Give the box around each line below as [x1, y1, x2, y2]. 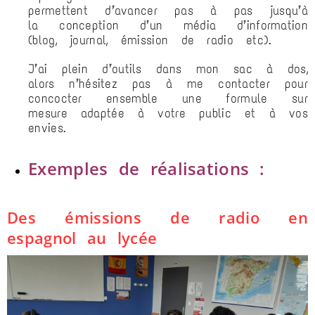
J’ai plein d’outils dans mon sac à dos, [28, 61, 308, 77]
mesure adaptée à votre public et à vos [28, 105, 308, 122]
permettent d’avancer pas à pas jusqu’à [28, 3, 308, 19]
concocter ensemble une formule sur [28, 91, 308, 107]
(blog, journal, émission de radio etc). [28, 32, 285, 49]
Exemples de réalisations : [28, 157, 265, 181]
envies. [28, 120, 67, 136]
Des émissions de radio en [7, 207, 308, 229]
